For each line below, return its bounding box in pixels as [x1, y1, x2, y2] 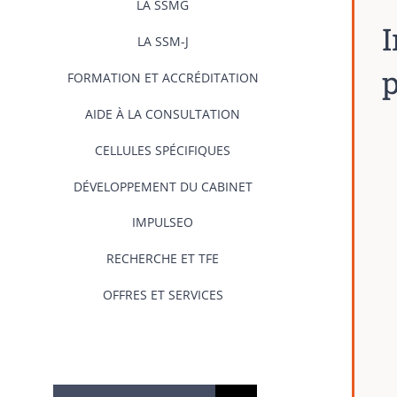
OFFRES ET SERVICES [102, 286, 223, 303]
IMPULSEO [132, 214, 193, 230]
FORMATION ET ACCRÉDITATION [66, 69, 259, 86]
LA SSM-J [136, 33, 189, 50]
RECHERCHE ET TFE [106, 250, 219, 267]
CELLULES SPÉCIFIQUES [95, 142, 230, 159]
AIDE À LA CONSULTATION [85, 105, 240, 122]
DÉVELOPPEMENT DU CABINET [73, 178, 253, 195]
